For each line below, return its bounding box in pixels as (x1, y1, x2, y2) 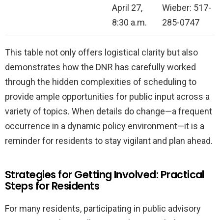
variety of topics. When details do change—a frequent (5, 106, 212, 116)
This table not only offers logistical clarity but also (5, 47, 198, 57)
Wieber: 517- (162, 2, 211, 13)
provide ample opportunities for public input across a (5, 91, 210, 102)
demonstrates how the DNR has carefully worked (5, 61, 196, 72)
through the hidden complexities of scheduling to (5, 76, 196, 87)
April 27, (112, 2, 142, 13)
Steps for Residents (5, 178, 100, 193)
